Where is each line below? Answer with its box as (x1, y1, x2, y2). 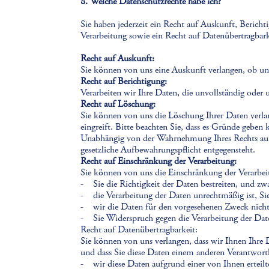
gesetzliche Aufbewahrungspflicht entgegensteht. (80, 144, 256, 156)
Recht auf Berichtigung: (80, 75, 168, 88)
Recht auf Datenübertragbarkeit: (80, 223, 198, 236)
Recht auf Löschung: (80, 98, 156, 110)
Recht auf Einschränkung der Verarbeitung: (80, 155, 237, 168)
